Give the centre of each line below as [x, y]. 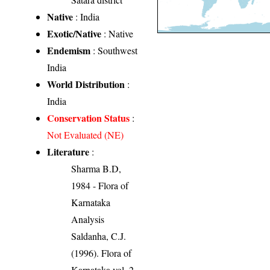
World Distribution [86, 84]
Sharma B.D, [96, 169]
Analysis [88, 219]
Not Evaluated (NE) [86, 135]
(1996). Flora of [102, 253]
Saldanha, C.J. [99, 236]
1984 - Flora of [100, 186]
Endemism [69, 51]
